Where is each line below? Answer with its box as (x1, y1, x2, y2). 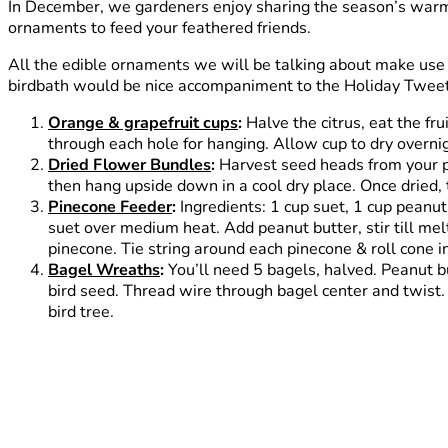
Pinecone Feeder (48, 196, 172, 219)
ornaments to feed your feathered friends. (8, 16, 311, 39)
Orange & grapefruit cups (48, 112, 238, 135)
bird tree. (48, 301, 114, 324)
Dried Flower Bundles (48, 154, 211, 177)
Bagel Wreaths (48, 259, 160, 282)
